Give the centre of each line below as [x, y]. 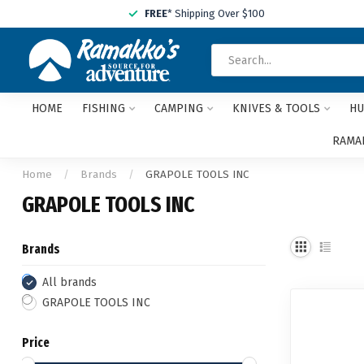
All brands [69, 282]
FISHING [103, 108]
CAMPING [178, 108]
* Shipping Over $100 [216, 13]
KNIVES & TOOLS [276, 108]
